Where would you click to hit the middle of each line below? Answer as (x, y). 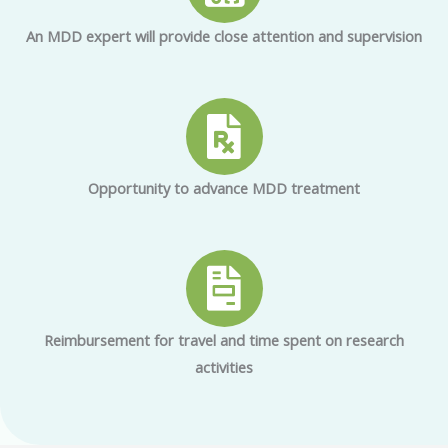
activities (224, 366)
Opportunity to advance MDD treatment (224, 187)
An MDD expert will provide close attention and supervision (224, 35)
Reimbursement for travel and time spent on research (224, 339)
